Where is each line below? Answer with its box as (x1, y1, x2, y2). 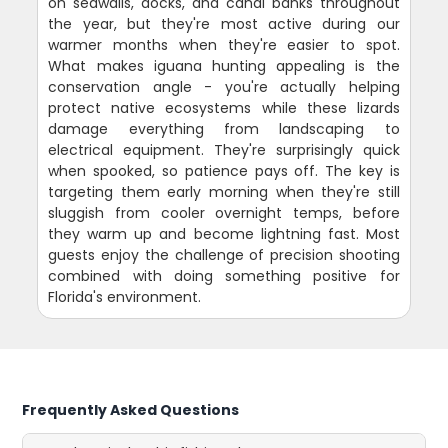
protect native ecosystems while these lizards (48, 98, 400, 118)
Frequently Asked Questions (22, 400, 240, 420)
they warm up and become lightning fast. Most (48, 224, 400, 244)
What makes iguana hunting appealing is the (48, 56, 400, 76)
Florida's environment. (48, 287, 202, 307)
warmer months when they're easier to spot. (48, 35, 400, 55)
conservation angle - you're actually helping (48, 77, 400, 97)
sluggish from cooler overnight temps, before (48, 203, 400, 223)
